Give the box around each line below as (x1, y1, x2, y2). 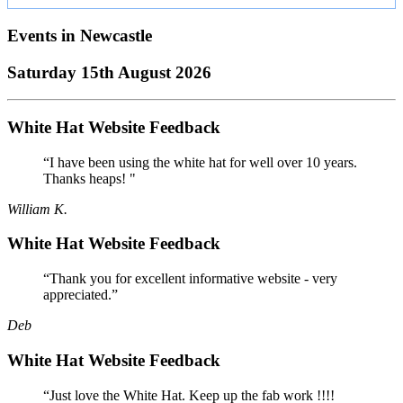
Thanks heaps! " (43, 170, 136, 186)
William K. (7, 201, 67, 217)
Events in (7, 25, 80, 45)
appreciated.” (43, 287, 118, 303)
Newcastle (80, 25, 152, 45)
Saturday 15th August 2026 (7, 62, 211, 82)
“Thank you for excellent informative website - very (43, 271, 337, 287)
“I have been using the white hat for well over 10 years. (43, 154, 357, 170)
